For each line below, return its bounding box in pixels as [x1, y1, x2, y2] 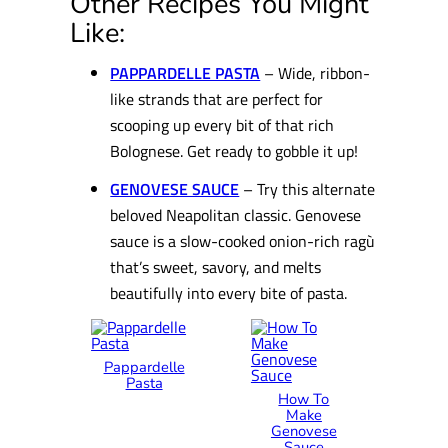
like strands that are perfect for [110, 85, 324, 111]
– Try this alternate [243, 176, 376, 202]
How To [278, 388, 330, 409]
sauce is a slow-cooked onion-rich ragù [110, 228, 376, 254]
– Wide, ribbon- [260, 59, 371, 85]
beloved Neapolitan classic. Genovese [110, 202, 362, 228]
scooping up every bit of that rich [110, 111, 335, 137]
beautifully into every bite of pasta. [110, 280, 348, 306]
